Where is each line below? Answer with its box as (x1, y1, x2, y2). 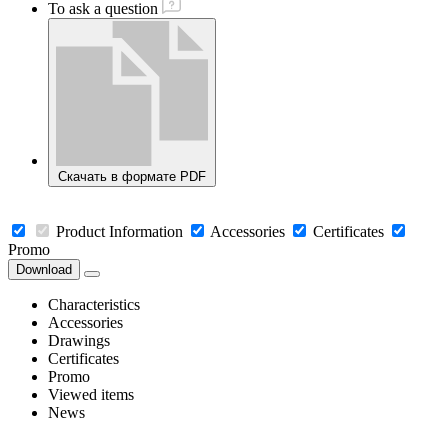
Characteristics (48, 296, 140, 314)
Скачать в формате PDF (58, 169, 206, 185)
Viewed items (48, 386, 134, 404)
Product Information (56, 223, 183, 241)
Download (16, 262, 72, 278)
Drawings (48, 332, 110, 350)
